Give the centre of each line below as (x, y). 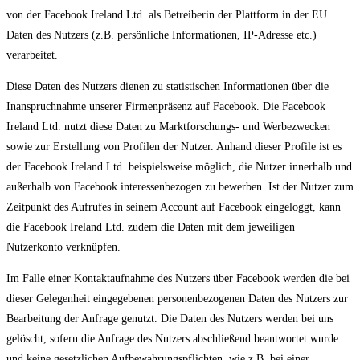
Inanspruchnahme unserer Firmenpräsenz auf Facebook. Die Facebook (166, 107)
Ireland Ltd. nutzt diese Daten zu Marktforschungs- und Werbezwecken (168, 127)
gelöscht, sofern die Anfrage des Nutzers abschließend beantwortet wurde (172, 339)
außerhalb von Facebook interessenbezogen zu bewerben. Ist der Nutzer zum (180, 187)
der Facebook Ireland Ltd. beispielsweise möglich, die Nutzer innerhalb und (179, 167)
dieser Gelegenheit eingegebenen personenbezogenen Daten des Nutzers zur (177, 299)
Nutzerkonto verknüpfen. (63, 247)
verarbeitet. (32, 55)
